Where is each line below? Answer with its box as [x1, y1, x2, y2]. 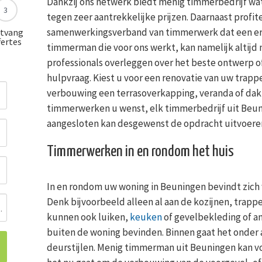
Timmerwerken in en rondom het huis [46, 143, 234, 160]
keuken [129, 210, 162, 223]
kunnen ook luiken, [46, 210, 130, 223]
